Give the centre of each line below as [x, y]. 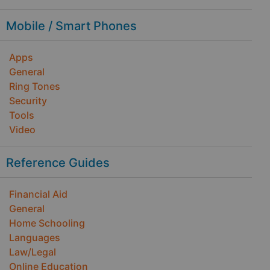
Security [28, 101]
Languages [35, 237]
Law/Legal [33, 252]
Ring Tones [35, 86]
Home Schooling [47, 223]
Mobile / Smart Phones [71, 26]
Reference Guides [58, 163]
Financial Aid [38, 194]
